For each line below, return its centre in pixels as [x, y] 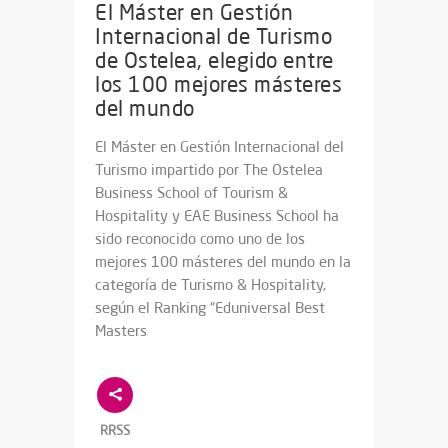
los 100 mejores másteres [218, 84]
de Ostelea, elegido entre [214, 60]
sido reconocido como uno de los [200, 239]
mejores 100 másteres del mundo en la [223, 262]
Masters [121, 331]
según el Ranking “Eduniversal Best [210, 308]
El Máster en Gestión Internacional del [219, 147]
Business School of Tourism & [191, 193]
